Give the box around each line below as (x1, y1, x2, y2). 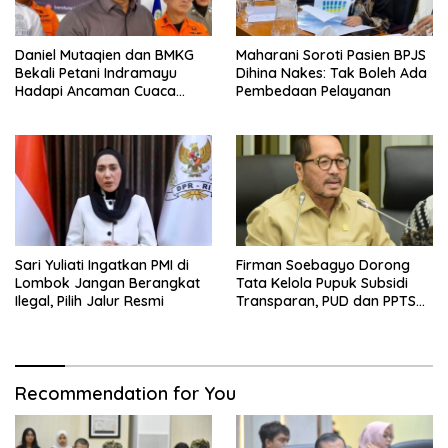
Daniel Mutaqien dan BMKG (15, 46, 194, 65)
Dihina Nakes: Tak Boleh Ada (236, 64, 427, 83)
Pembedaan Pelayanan (236, 82, 391, 101)
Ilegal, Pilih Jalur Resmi (15, 292, 164, 311)
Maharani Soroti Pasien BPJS (236, 46, 426, 65)
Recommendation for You (15, 382, 236, 406)
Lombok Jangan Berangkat (15, 274, 200, 293)
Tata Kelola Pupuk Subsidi (236, 274, 408, 293)
